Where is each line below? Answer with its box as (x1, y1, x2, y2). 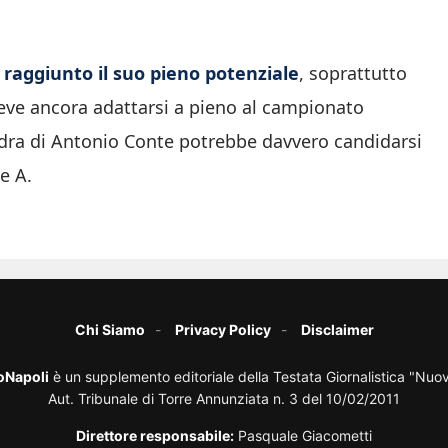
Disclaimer (300, 321, 374, 339)
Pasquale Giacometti (234, 427, 372, 445)
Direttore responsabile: (76, 427, 234, 445)
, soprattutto (299, 61, 407, 86)
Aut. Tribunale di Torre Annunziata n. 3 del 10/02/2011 (48, 390, 400, 408)
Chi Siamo (74, 321, 145, 339)
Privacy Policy (174, 321, 271, 339)
